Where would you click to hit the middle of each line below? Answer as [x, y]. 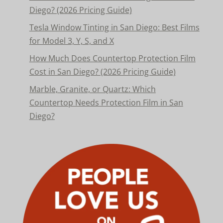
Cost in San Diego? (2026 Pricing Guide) [102, 72]
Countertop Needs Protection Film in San [106, 103]
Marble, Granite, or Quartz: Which [92, 89]
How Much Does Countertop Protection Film [112, 58]
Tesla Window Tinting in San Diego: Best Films [114, 28]
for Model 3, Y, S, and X [71, 41]
